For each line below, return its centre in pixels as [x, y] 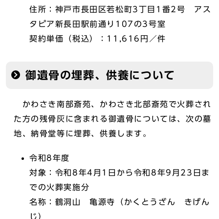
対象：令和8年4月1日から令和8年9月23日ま [120, 173]
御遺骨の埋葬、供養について [100, 75]
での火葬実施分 [60, 187]
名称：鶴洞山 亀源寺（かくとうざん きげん [120, 202]
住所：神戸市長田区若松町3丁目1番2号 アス [120, 9]
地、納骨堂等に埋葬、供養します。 [83, 133]
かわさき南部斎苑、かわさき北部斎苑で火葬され [113, 104]
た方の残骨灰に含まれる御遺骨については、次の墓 [113, 119]
